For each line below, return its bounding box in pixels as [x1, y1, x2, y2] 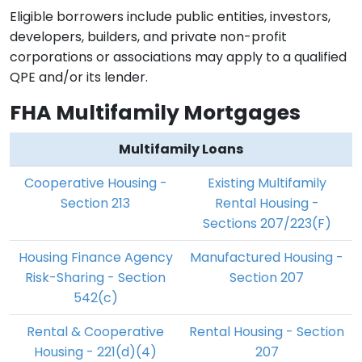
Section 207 [229, 268, 304, 287]
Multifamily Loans [119, 140, 243, 158]
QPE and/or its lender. [10, 68, 148, 86]
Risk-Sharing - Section [25, 268, 166, 287]
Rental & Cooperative [27, 322, 164, 341]
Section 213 [61, 194, 130, 213]
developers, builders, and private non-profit [10, 27, 287, 46]
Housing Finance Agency [18, 248, 173, 267]
